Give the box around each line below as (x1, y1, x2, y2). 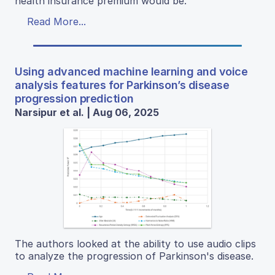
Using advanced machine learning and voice (15, 65, 248, 79)
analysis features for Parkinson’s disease (15, 79, 230, 92)
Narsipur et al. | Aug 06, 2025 (15, 106, 159, 119)
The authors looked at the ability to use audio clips (15, 238, 256, 250)
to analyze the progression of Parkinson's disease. (15, 250, 254, 263)
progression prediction (15, 92, 134, 106)
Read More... (27, 15, 86, 28)
